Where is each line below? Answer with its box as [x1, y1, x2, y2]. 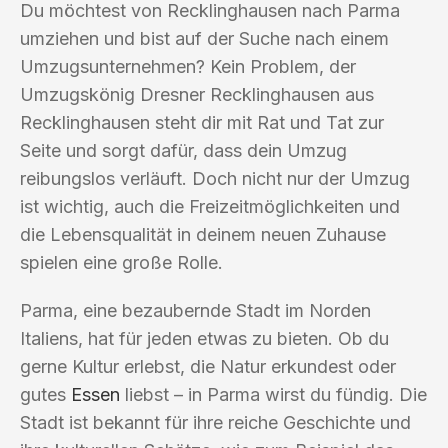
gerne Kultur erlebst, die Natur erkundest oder [20, 355, 396, 377]
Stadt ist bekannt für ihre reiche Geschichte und [20, 411, 411, 433]
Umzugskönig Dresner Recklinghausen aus [20, 83, 374, 105]
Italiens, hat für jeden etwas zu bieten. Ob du [20, 327, 389, 349]
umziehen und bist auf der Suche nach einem [20, 27, 389, 49]
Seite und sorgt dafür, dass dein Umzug [20, 139, 347, 161]
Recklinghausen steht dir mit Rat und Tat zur [20, 111, 384, 133]
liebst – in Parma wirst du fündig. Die [120, 383, 427, 405]
